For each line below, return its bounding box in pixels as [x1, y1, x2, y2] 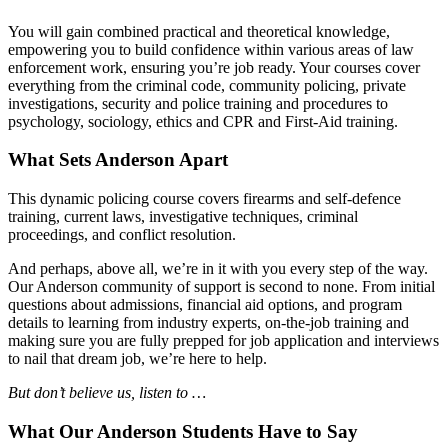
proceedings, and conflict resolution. [8, 225, 236, 243]
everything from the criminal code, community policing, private [8, 76, 406, 94]
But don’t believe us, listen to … [8, 383, 206, 401]
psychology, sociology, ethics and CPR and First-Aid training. [8, 112, 398, 130]
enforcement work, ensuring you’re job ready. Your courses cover [8, 58, 420, 76]
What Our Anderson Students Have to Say [8, 420, 358, 442]
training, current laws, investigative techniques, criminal [8, 207, 358, 225]
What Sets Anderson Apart [8, 149, 228, 171]
